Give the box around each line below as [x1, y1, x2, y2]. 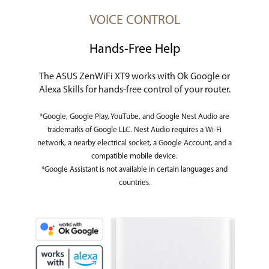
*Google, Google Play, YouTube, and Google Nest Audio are [40, 113, 229, 121]
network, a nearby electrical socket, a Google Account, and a [37, 139, 232, 148]
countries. [118, 179, 151, 187]
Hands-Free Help [89, 43, 180, 56]
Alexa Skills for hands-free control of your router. [38, 85, 231, 95]
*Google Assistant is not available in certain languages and [41, 166, 228, 174]
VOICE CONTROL [89, 14, 180, 27]
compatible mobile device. [91, 153, 178, 161]
